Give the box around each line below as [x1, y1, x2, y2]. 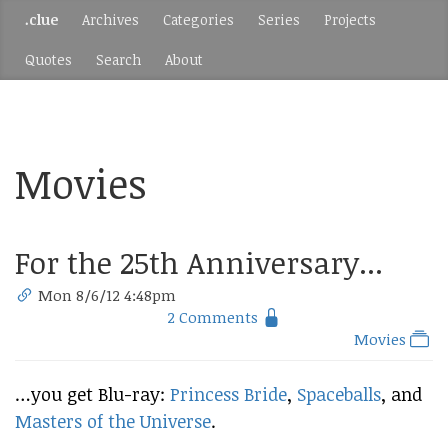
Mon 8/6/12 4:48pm [38, 285, 177, 305]
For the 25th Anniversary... [15, 242, 383, 283]
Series [258, 10, 300, 29]
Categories [163, 10, 234, 29]
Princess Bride [170, 382, 287, 406]
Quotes [25, 50, 72, 69]
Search [96, 50, 141, 69]
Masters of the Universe [15, 409, 211, 433]
